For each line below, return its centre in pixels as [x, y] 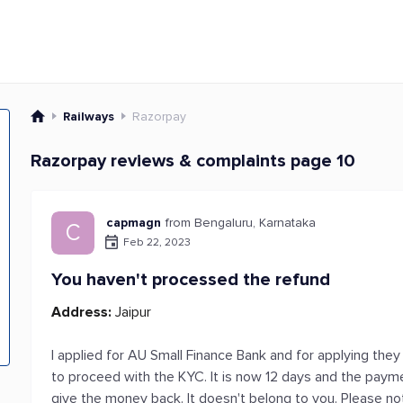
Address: [82, 312]
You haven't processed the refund [191, 280]
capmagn [134, 223]
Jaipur [132, 312]
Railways [89, 116]
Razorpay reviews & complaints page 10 [193, 161]
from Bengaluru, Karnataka [241, 223]
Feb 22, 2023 [157, 242]
